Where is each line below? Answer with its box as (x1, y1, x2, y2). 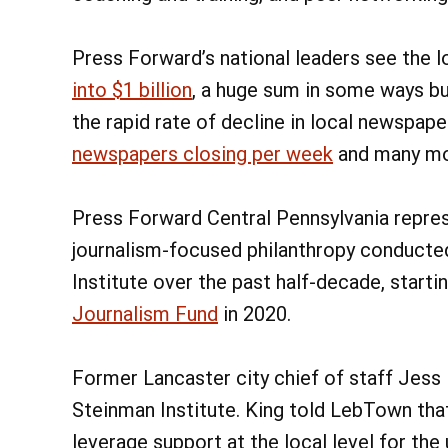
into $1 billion (72, 78, 192, 103)
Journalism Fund (72, 302, 218, 327)
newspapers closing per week (72, 142, 333, 167)
